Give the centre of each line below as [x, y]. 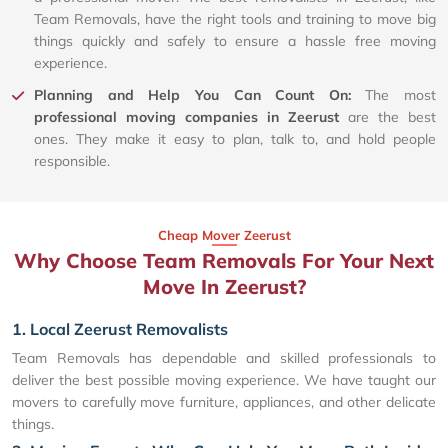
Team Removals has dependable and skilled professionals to [224, 357]
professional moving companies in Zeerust [186, 116]
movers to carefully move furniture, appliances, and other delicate [224, 401]
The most [400, 94]
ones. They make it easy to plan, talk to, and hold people [235, 138]
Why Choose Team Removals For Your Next [224, 260]
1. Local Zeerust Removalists [120, 328]
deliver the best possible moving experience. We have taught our [224, 379]
